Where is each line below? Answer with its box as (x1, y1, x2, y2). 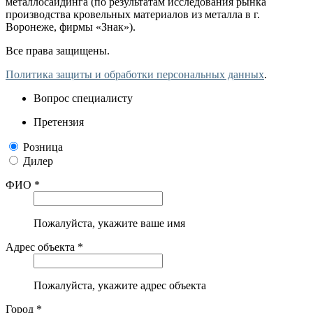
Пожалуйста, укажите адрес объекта (34, 279, 206, 291)
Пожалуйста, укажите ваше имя (34, 217, 185, 229)
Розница (23, 140, 63, 153)
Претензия (34, 115, 84, 128)
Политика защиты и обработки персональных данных (6, 68, 264, 80)
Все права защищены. (6, 44, 110, 57)
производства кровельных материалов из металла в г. (6, 8, 260, 20)
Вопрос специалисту (34, 92, 133, 104)
